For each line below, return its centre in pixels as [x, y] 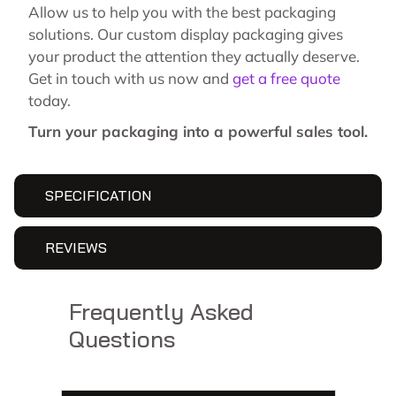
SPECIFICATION [98, 196]
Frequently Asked [162, 312]
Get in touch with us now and [130, 79]
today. [49, 101]
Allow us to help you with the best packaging [182, 12]
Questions [122, 339]
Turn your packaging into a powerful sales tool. [198, 132]
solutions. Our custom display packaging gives [186, 34]
